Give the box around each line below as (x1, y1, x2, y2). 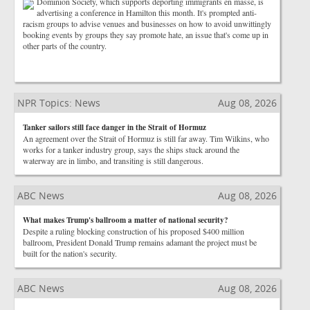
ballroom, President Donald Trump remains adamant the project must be (23, 237, 257, 248)
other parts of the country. (23, 40, 107, 51)
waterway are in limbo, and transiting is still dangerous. (23, 155, 203, 166)
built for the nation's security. (23, 248, 117, 259)
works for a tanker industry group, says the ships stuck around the (23, 144, 239, 155)
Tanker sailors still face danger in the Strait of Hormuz (23, 122, 206, 133)
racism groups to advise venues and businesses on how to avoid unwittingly (23, 18, 271, 29)
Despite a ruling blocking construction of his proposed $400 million (23, 226, 244, 237)
